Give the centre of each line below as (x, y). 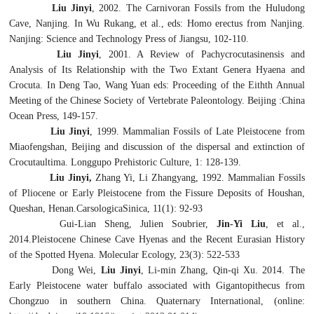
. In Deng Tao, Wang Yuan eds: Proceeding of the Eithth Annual (172, 85)
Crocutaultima (37, 162)
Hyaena (271, 69)
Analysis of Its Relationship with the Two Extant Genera (133, 69)
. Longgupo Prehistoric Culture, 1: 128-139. (153, 162)
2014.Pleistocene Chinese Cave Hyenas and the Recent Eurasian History (157, 239)
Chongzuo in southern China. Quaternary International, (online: (157, 301)
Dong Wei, (76, 270)
